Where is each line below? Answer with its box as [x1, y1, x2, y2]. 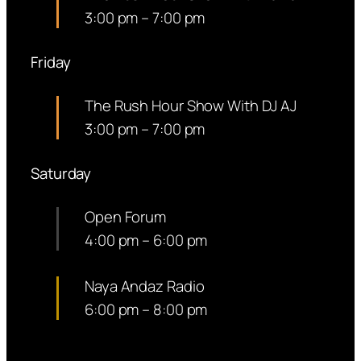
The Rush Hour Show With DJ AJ [85, 95, 297, 117]
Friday [31, 52, 71, 73]
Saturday [31, 163, 92, 185]
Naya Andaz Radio [85, 276, 205, 297]
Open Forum [85, 206, 166, 228]
